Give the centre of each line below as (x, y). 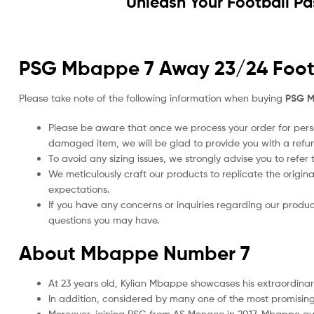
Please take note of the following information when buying (152, 98)
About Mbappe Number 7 (135, 253)
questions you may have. (104, 220)
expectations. (79, 189)
